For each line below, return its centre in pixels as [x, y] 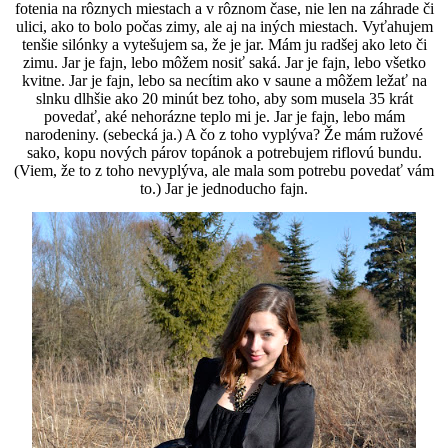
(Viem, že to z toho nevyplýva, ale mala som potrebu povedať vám [224, 171]
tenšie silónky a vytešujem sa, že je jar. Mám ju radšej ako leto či [224, 45]
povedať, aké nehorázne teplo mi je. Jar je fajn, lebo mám [224, 117]
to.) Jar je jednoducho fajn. [224, 189]
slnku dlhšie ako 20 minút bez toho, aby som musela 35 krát [224, 99]
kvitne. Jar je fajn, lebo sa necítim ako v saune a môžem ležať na [224, 81]
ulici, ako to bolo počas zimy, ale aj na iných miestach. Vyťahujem [224, 27]
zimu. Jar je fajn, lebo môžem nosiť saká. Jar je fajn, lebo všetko [224, 63]
